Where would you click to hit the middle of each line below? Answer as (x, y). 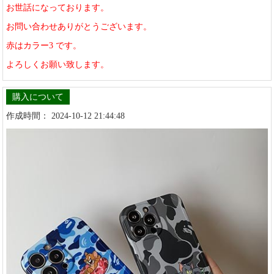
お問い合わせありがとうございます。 (79, 27)
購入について (38, 97)
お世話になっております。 (58, 8)
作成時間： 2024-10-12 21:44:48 (66, 116)
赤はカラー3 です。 (44, 46)
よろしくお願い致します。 (58, 65)
